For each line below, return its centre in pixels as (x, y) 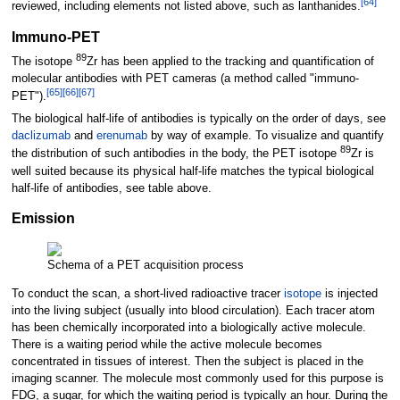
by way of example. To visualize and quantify (265, 136)
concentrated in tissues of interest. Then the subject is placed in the (187, 362)
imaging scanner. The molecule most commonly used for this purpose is (197, 379)
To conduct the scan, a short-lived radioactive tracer (147, 294)
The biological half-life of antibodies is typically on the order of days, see (198, 119)
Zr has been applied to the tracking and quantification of (230, 61)
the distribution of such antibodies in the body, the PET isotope (175, 154)
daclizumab (41, 136)
